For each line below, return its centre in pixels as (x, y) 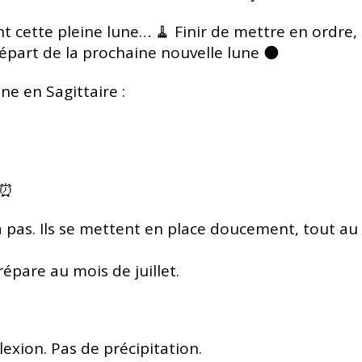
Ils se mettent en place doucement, (171, 228)
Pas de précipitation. (126, 348)
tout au (330, 228)
